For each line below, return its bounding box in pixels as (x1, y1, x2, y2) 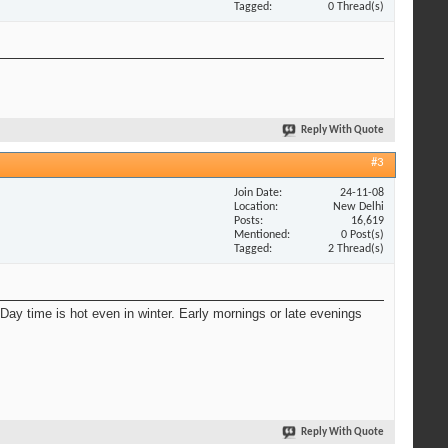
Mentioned (234, 228, 287, 241)
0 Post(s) (341, 228, 384, 241)
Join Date (234, 186, 279, 199)
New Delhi (333, 200, 384, 213)
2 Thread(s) (328, 242, 384, 255)
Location (234, 200, 275, 213)
